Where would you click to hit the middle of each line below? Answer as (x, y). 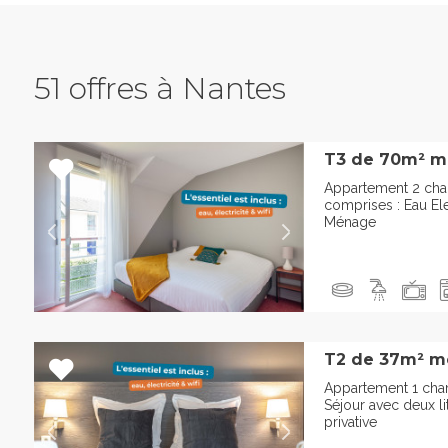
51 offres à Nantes (160, 89)
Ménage (350, 222)
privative (350, 422)
